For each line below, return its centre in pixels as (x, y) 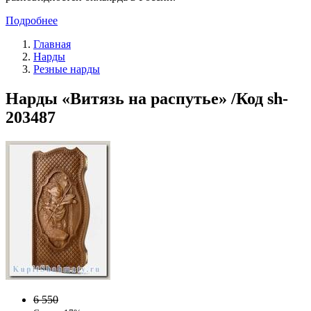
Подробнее (32, 20)
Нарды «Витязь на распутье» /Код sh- (147, 98)
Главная (52, 44)
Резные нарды (67, 69)
